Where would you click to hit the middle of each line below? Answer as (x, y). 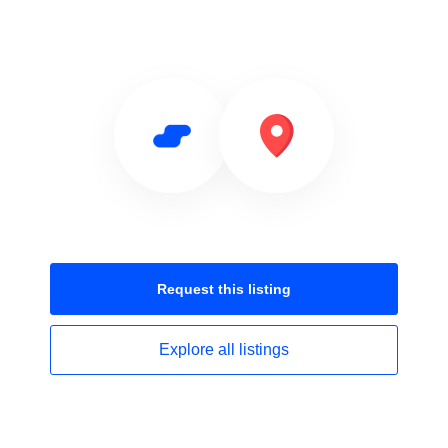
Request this (202, 289)
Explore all (199, 349)
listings (264, 349)
